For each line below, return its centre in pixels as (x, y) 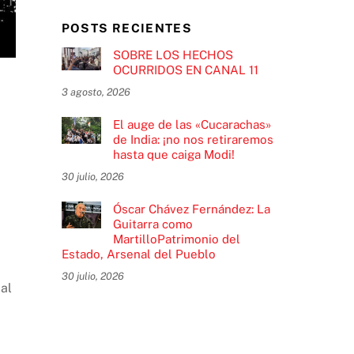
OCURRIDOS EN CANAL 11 (185, 70)
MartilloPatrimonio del (176, 239)
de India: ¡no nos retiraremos (193, 140)
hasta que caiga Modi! (173, 155)
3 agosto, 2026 (96, 92)
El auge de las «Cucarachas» (192, 125)
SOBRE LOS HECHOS (173, 55)
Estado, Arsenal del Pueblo (138, 254)
